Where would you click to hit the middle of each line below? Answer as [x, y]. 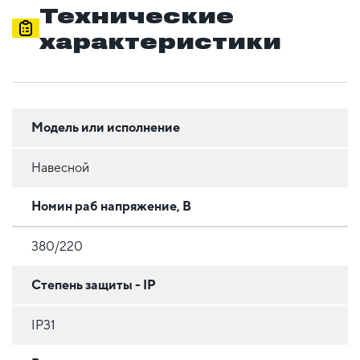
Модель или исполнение [106, 128]
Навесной [60, 168]
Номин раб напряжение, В [111, 207]
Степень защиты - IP [94, 285]
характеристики [160, 41]
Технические [136, 15]
